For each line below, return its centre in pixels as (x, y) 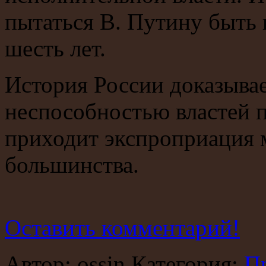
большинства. (72, 165)
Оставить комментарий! (122, 228)
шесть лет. (55, 49)
